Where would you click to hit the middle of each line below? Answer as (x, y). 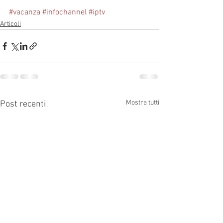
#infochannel (64, 12)
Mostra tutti (143, 103)
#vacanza (25, 12)
